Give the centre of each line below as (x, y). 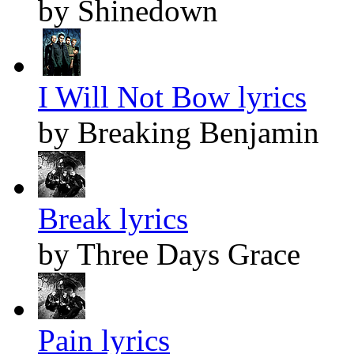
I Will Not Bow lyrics (172, 96)
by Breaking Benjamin (179, 132)
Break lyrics (113, 218)
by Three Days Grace (169, 254)
